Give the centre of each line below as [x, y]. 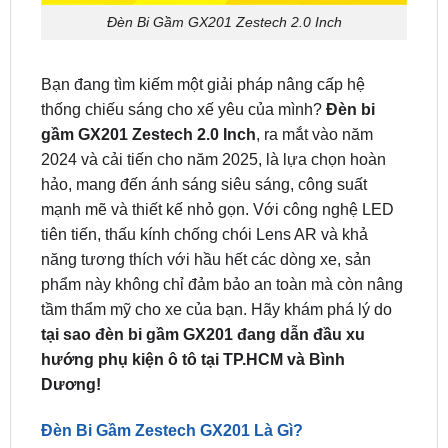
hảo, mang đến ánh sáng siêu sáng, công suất [203, 132]
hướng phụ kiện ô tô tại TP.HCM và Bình [192, 307]
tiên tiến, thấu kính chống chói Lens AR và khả [204, 182]
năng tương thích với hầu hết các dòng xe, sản [205, 207]
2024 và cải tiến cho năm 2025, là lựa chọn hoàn [213, 107]
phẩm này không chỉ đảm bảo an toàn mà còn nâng [221, 232]
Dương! [70, 332]
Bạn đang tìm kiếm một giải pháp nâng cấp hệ [202, 32]
